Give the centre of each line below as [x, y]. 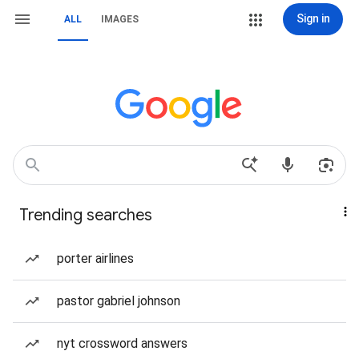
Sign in [313, 18]
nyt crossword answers [122, 343]
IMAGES [120, 19]
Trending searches [86, 215]
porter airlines [95, 258]
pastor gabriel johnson [119, 301]
